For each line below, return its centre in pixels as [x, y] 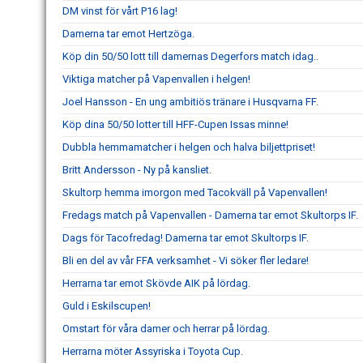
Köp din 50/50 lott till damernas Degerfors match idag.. [190, 56]
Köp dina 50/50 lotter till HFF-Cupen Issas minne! [175, 124]
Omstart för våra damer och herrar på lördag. [166, 329]
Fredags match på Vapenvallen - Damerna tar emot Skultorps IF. [210, 215]
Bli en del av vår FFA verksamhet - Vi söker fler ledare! [186, 261]
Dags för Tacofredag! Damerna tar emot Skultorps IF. [186, 238]
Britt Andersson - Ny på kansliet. [137, 170]
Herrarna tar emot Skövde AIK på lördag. [156, 283]
